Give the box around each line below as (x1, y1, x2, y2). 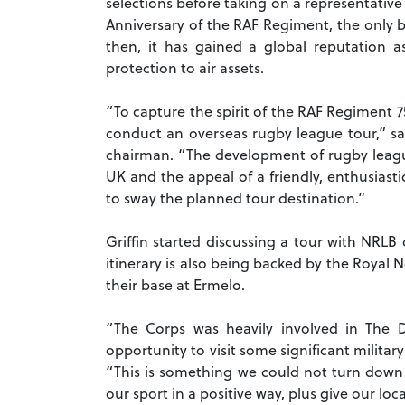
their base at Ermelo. (106, 274, 252, 296)
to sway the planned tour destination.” (106, 187, 365, 209)
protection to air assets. (106, 57, 271, 79)
